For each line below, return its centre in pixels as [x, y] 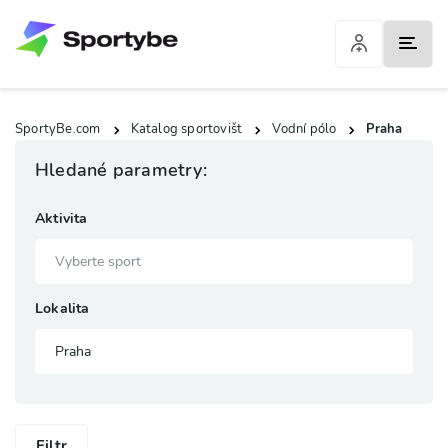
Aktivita [61, 218]
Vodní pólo [304, 129]
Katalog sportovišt [186, 129]
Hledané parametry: [121, 170]
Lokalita [62, 308]
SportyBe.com [58, 129]
